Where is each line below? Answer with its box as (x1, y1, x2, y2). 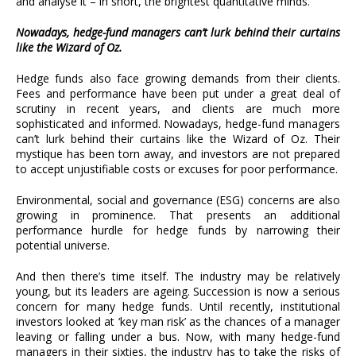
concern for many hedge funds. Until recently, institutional (16, 299, 340, 314)
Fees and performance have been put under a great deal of (16, 86, 340, 101)
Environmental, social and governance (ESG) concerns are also (16, 192, 340, 207)
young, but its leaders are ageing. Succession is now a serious (16, 284, 340, 299)
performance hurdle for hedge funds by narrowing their (16, 222, 340, 238)
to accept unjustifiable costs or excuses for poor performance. (16, 161, 338, 176)
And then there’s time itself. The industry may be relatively (16, 269, 340, 284)
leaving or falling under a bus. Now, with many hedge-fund (16, 329, 340, 344)
